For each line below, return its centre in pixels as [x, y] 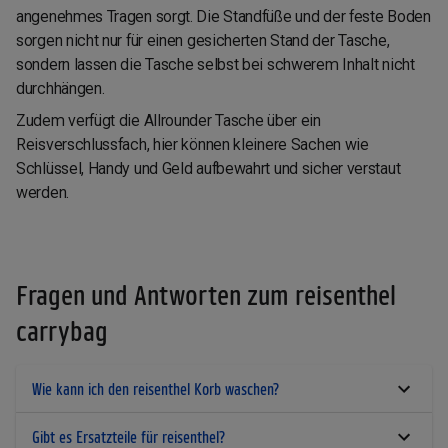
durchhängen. [60, 89]
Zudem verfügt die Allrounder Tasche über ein [168, 121]
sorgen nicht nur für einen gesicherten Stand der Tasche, [203, 41]
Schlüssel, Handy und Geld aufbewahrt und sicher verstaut [208, 169]
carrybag [62, 331]
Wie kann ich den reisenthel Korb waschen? [155, 389]
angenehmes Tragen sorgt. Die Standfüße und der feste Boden [223, 17]
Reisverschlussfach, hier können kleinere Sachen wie [192, 145]
